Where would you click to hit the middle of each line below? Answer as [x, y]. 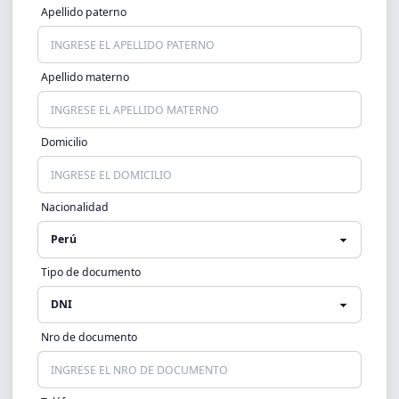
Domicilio [64, 142]
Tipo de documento [90, 272]
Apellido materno [85, 77]
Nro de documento [89, 337]
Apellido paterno [83, 12]
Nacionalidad [74, 207]
